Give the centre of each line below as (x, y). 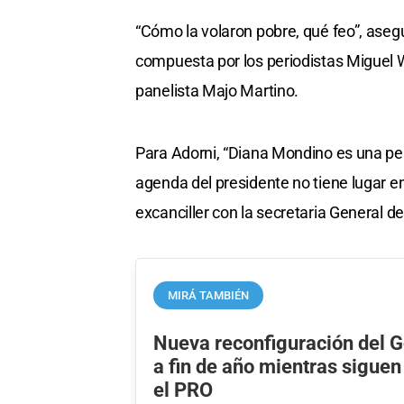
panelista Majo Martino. (217, 91)
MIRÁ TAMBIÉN (209, 295)
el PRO (184, 389)
